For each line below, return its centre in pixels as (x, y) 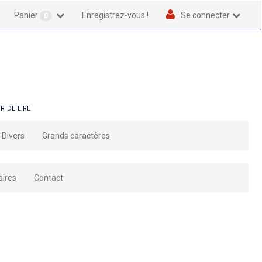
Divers (13, 136)
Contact (49, 178)
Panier (27, 15)
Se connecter (205, 15)
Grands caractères (76, 136)
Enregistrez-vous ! (116, 15)
